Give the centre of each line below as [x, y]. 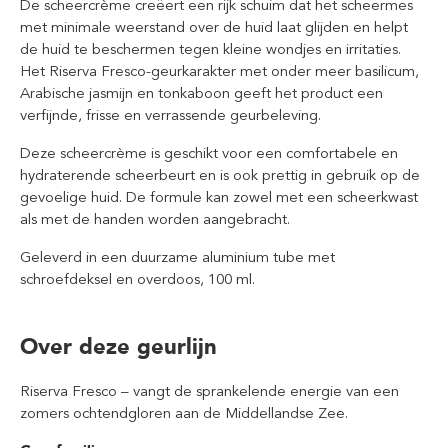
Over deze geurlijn [118, 346]
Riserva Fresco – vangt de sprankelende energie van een [209, 391]
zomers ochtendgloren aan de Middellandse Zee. [184, 413]
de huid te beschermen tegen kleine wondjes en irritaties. [210, 49]
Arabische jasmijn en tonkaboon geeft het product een [201, 93]
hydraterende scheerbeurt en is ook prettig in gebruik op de [220, 175]
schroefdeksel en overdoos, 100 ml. [137, 279]
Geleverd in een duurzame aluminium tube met [177, 257]
